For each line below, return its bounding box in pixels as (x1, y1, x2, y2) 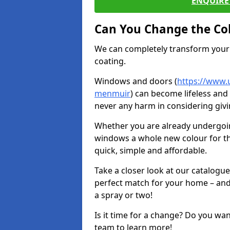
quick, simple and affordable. (94, 145, 209, 156)
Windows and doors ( (94, 75, 177, 87)
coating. (94, 55, 128, 67)
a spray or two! (94, 189, 155, 201)
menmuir (94, 88, 130, 99)
